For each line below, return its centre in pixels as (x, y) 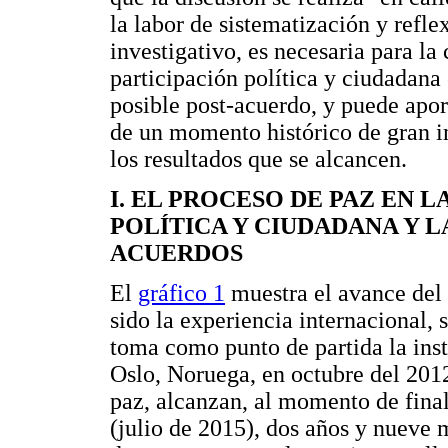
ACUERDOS (176, 253)
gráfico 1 (181, 292)
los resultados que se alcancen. (258, 159)
